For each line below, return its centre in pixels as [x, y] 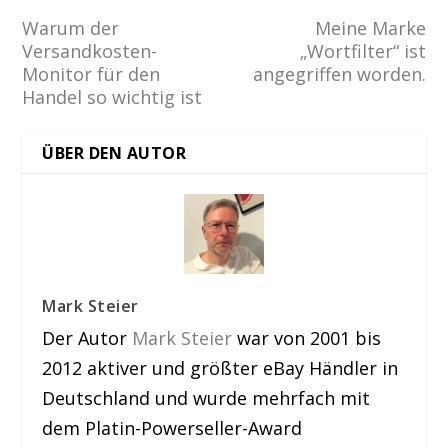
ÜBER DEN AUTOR [114, 152]
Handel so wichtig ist [112, 96]
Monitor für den [91, 73]
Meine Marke [370, 27]
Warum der [71, 27]
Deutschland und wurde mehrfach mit [206, 397]
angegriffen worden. [339, 73]
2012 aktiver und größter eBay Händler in [220, 367]
